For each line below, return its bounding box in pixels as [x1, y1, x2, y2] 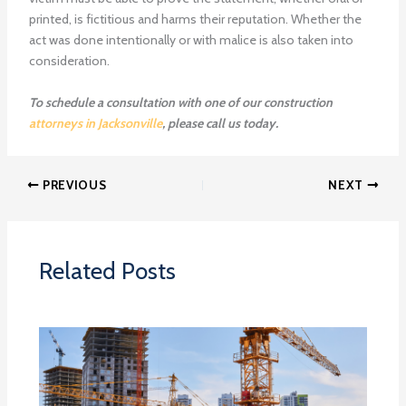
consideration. [28, 53, 110, 70]
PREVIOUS [39, 177, 107, 192]
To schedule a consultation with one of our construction [28, 93, 333, 111]
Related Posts [38, 256, 176, 285]
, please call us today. [161, 114, 278, 131]
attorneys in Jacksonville [28, 114, 162, 131]
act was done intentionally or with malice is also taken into [28, 32, 353, 49]
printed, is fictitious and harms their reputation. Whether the [28, 11, 362, 28]
